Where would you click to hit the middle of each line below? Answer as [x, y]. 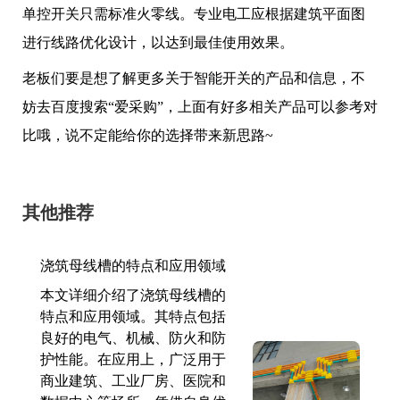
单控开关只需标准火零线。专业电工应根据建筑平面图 [194, 14]
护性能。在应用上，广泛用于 [133, 359]
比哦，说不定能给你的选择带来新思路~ [148, 135]
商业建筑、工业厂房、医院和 [133, 381]
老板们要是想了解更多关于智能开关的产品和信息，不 [194, 78]
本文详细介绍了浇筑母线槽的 [133, 295]
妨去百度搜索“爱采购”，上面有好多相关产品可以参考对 [200, 107]
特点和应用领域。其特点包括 [133, 317]
